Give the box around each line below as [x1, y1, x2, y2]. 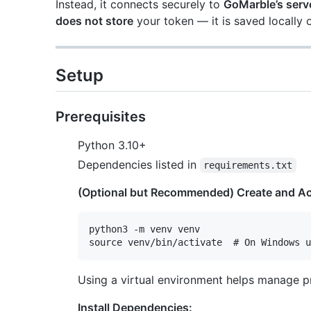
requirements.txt [203, 159, 293, 171]
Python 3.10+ [78, 137, 146, 152]
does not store [56, 13, 133, 28]
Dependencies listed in [78, 157, 200, 171]
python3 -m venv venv [89, 223, 200, 235]
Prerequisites [56, 108, 146, 125]
